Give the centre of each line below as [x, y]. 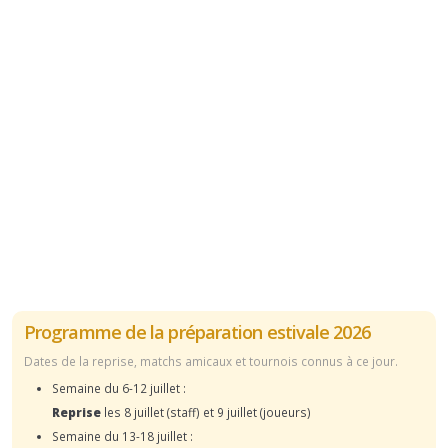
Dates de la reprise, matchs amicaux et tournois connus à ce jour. [211, 360]
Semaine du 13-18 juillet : [122, 435]
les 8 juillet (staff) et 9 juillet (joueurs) [206, 411]
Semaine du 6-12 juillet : [119, 387]
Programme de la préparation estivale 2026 [197, 331]
